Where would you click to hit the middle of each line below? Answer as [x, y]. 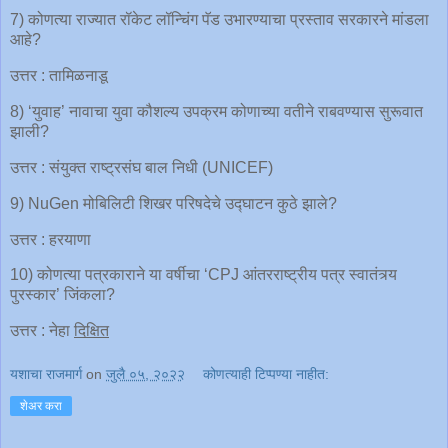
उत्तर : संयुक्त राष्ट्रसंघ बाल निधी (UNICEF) [141, 167]
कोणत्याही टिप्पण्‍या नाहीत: [266, 373]
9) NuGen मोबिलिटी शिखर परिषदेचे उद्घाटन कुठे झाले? [173, 203]
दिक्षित [91, 331]
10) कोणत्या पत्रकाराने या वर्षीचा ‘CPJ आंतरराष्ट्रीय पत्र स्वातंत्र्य [203, 275]
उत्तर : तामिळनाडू [59, 76]
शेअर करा [41, 405]
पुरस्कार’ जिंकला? [62, 295]
